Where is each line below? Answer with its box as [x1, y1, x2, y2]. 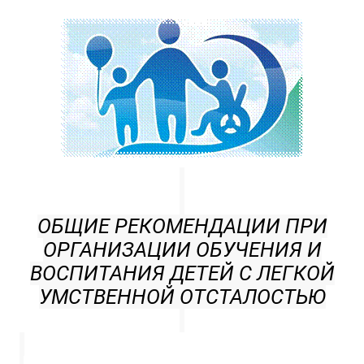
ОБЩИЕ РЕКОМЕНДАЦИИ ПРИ [37, 214, 327, 238]
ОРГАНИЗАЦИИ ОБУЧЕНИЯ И [42, 238, 322, 262]
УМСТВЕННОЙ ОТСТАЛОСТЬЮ [38, 285, 326, 309]
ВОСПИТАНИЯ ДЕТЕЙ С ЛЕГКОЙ [29, 262, 335, 285]
